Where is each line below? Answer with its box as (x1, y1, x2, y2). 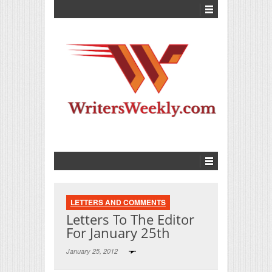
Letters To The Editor (66, 209, 194, 228)
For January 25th (66, 223, 170, 242)
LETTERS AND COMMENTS (70, 196, 166, 208)
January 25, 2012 (66, 246, 120, 256)
